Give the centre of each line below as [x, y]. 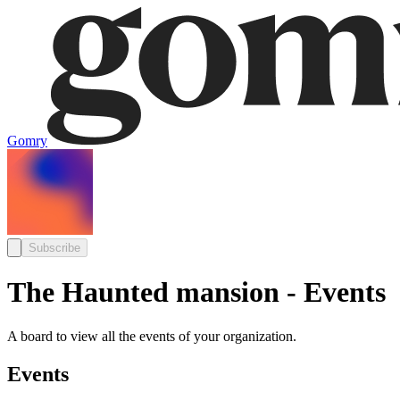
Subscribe [54, 248]
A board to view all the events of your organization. [152, 336]
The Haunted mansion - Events [196, 292]
